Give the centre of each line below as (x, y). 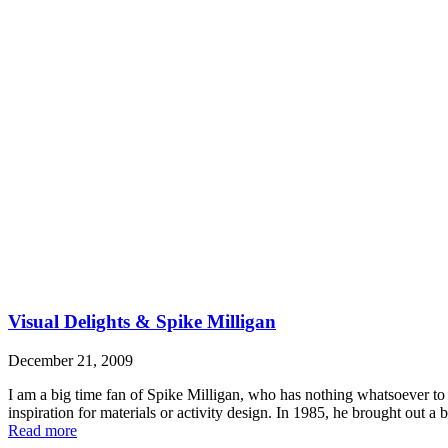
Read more (42, 430)
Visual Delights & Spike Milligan (142, 322)
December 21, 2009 (70, 360)
